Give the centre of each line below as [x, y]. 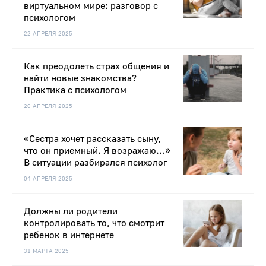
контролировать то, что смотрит [94, 224]
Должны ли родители [71, 212]
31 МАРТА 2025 [46, 251]
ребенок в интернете [69, 235]
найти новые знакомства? [80, 79]
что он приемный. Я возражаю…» [97, 151]
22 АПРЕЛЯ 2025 [48, 34]
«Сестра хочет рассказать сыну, [92, 139]
